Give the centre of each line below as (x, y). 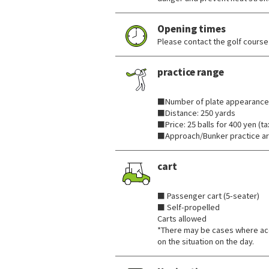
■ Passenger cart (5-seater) (208, 195)
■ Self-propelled (189, 207)
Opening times (192, 29)
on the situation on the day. (206, 241)
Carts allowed (182, 218)
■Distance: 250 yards (196, 113)
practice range (191, 72)
